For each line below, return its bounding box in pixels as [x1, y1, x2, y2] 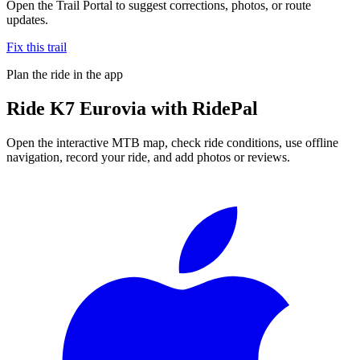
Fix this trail [6, 39, 67, 54]
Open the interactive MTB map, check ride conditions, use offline [6, 135, 338, 149]
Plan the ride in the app [6, 67, 123, 81]
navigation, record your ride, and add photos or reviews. [6, 149, 290, 164]
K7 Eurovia [50, 97, 146, 119]
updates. [6, 12, 48, 27]
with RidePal [146, 97, 258, 119]
